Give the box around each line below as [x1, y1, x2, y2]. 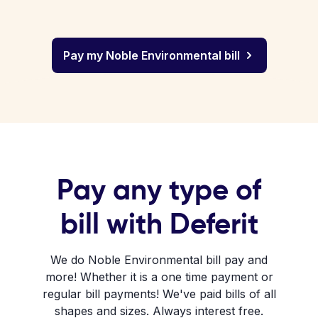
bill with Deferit [60, 206, 258, 241]
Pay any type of [57, 172, 261, 207]
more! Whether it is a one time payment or [45, 270, 273, 284]
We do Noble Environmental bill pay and [50, 253, 268, 267]
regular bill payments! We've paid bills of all [42, 287, 276, 301]
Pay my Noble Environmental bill [62, 48, 240, 62]
